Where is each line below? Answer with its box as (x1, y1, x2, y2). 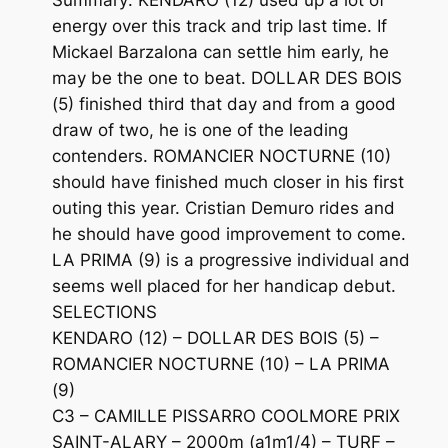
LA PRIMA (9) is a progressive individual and (51, 249, 410, 270)
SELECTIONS (51, 301, 157, 322)
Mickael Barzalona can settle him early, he (51, 41, 389, 62)
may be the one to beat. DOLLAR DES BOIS (51, 67, 402, 88)
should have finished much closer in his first (51, 171, 404, 192)
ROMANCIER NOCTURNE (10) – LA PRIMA (51, 353, 390, 374)
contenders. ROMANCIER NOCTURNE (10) (51, 145, 391, 166)
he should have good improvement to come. (51, 223, 406, 244)
